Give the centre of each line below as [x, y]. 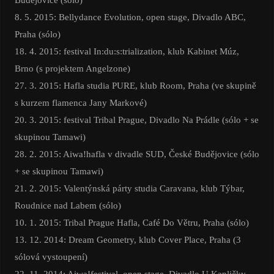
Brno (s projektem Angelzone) [72, 68]
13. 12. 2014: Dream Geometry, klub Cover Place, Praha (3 [128, 240]
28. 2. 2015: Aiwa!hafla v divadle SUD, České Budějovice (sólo [137, 154]
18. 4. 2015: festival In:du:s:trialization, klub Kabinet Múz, [127, 51]
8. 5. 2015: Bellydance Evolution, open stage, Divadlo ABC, [130, 17]
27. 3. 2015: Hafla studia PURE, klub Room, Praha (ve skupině [135, 86]
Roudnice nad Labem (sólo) [68, 206]
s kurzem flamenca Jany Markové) [80, 103]
